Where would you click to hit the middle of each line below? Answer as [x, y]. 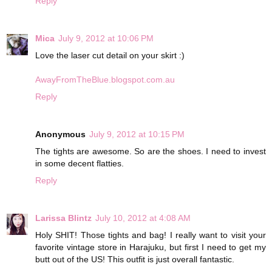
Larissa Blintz [63, 218]
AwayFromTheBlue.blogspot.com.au [105, 79]
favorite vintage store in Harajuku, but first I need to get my [151, 247]
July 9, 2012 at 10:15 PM [137, 134]
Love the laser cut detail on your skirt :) [110, 55]
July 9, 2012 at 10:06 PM [106, 38]
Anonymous [60, 134]
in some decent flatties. [80, 163]
